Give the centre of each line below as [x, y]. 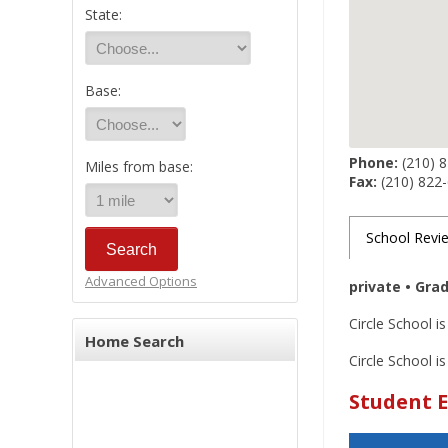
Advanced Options [141, 281]
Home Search [134, 341]
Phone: [373, 162]
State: [103, 14]
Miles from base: [139, 166]
